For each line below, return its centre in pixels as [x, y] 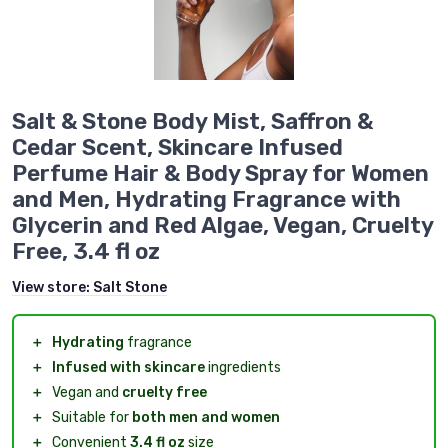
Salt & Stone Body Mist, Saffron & [192, 122]
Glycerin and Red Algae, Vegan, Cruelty [222, 226]
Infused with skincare [128, 368]
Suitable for [92, 418]
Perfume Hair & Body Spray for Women [220, 174]
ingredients [243, 368]
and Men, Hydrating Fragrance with [206, 200]
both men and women [206, 418]
